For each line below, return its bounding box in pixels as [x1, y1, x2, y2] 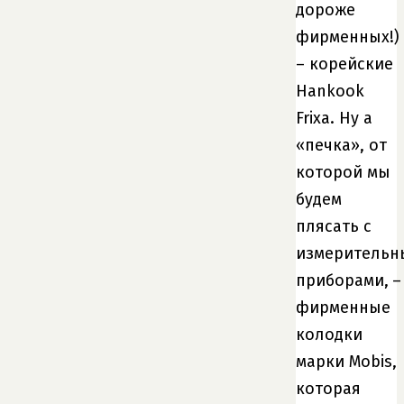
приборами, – [296, 270, 401, 290]
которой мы [296, 161, 390, 182]
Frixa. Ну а [296, 107, 372, 128]
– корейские [296, 53, 393, 74]
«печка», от [296, 134, 387, 155]
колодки [296, 324, 363, 344]
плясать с [296, 216, 372, 236]
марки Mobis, [296, 351, 397, 372]
